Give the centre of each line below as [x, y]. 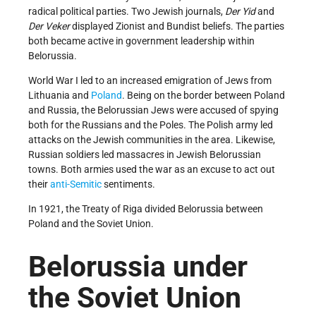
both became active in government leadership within [141, 41]
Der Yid [240, 12]
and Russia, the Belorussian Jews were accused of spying [153, 110]
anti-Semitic [76, 184]
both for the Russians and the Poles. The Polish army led [151, 125]
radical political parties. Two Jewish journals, [127, 12]
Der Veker [49, 26]
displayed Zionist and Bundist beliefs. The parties [177, 26]
